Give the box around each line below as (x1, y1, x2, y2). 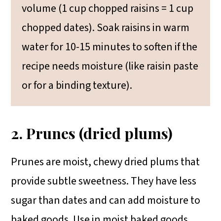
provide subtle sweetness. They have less (11, 173, 197, 189)
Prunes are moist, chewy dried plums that (11, 153, 200, 170)
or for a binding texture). (22, 77, 133, 93)
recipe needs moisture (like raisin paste (22, 58, 199, 74)
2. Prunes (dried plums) (11, 122, 173, 143)
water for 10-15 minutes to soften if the (22, 38, 198, 55)
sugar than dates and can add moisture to (11, 192, 201, 208)
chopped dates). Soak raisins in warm (22, 19, 190, 36)
